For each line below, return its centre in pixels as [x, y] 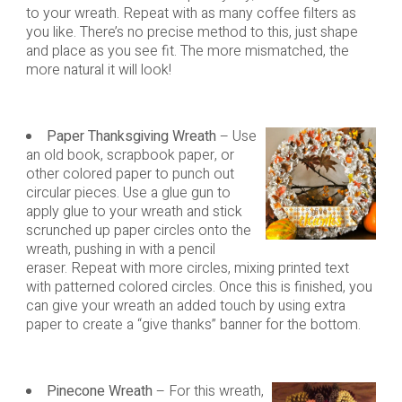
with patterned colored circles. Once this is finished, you [199, 288]
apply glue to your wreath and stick [134, 212]
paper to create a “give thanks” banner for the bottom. [193, 325]
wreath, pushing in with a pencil [120, 250]
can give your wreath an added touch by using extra [185, 306]
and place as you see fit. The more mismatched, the [187, 52]
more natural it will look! [98, 70]
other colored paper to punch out [130, 175]
